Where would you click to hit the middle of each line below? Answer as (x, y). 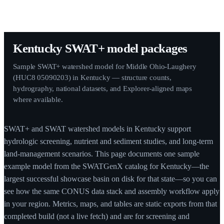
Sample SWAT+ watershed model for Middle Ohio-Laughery (105, 66)
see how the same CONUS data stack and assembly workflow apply (112, 191)
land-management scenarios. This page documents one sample (102, 154)
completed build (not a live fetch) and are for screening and (97, 216)
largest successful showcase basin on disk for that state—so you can (110, 179)
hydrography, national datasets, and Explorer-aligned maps (102, 88)
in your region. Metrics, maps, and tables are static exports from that (110, 204)
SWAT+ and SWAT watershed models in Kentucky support (97, 129)
